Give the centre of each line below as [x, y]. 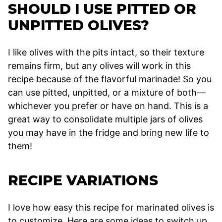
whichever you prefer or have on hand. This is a [108, 106]
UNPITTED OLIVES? [79, 25]
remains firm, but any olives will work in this [99, 65]
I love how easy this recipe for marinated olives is [111, 207]
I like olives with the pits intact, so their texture [106, 52]
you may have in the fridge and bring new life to [109, 132]
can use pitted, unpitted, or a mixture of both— [107, 92]
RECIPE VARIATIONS [83, 180]
